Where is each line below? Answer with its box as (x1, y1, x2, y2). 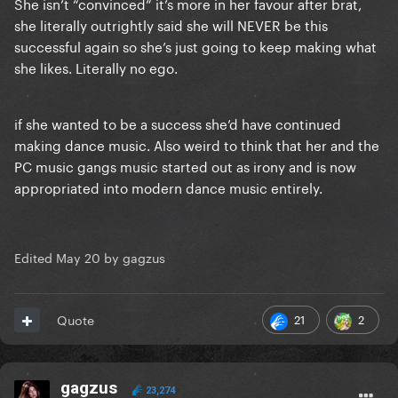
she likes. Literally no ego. (14, 56, 181, 78)
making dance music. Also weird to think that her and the (14, 133, 379, 155)
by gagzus (100, 247, 165, 267)
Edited (14, 247, 56, 267)
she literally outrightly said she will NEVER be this (14, 13, 328, 36)
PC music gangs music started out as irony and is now (14, 155, 356, 177)
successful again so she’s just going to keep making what (14, 35, 377, 57)
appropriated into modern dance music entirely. (14, 176, 322, 198)
